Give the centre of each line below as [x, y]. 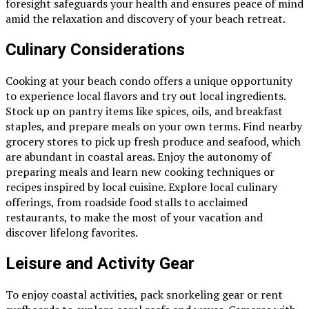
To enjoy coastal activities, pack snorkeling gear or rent [144, 294]
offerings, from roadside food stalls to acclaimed [127, 202]
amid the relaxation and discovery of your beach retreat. [146, 19]
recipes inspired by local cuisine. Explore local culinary [141, 187]
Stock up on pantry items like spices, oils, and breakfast [144, 111]
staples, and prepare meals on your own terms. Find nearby [154, 126]
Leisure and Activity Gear [100, 263]
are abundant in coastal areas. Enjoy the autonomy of [138, 156]
